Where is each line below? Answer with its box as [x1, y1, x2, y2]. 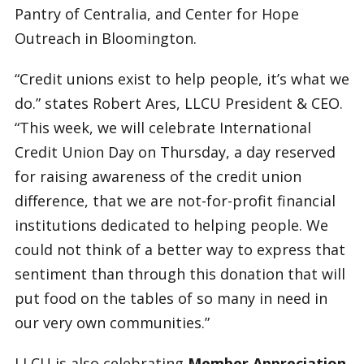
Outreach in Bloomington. [14, 28, 197, 48]
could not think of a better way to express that [14, 240, 345, 259]
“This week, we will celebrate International [14, 118, 311, 137]
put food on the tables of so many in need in [14, 288, 327, 308]
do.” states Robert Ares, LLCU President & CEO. [14, 93, 343, 113]
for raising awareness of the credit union [14, 167, 301, 186]
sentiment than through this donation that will [14, 264, 345, 284]
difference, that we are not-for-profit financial [14, 191, 336, 210]
